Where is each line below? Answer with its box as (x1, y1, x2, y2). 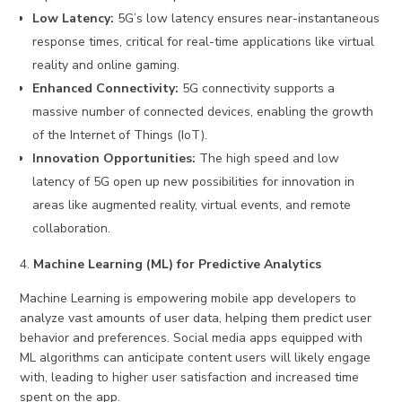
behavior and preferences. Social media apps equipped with (20, 329, 363, 347)
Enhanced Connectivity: (32, 80, 179, 98)
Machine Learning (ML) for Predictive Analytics (33, 256, 322, 274)
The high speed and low (196, 150, 340, 168)
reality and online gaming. (32, 57, 180, 74)
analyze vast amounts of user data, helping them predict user (20, 310, 372, 328)
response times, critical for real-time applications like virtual (32, 33, 375, 51)
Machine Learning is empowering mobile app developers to (20, 290, 357, 308)
